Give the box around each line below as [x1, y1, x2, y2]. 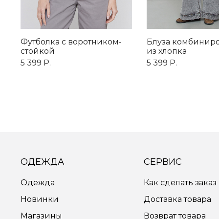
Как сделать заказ [144, 178, 217, 188]
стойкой [21, 46, 55, 56]
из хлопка [147, 46, 187, 56]
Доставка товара [144, 195, 211, 204]
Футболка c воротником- [21, 37, 122, 47]
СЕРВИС [144, 156, 182, 168]
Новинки [21, 195, 59, 204]
